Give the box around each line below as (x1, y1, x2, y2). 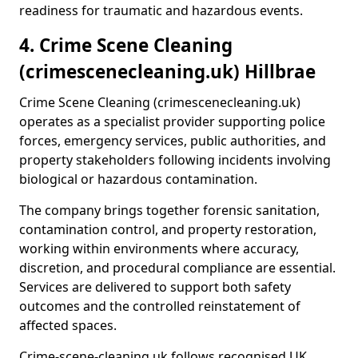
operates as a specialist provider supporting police (19, 113, 325, 130)
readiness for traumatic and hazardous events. (19, 2, 303, 19)
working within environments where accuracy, (19, 240, 299, 257)
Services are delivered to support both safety (19, 278, 291, 296)
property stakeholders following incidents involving (19, 151, 331, 169)
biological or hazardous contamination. (19, 170, 257, 188)
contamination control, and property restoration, (19, 221, 316, 238)
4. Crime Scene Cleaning (19, 33, 233, 58)
